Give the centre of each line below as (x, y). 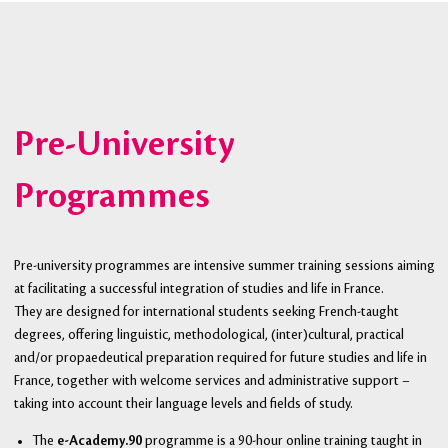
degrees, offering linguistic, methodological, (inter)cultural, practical (208, 334)
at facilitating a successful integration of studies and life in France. (198, 288)
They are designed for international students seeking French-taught (206, 311)
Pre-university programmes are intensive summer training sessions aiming (224, 265)
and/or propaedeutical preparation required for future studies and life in (220, 357)
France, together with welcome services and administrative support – (211, 380)
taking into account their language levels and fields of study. (183, 403)
